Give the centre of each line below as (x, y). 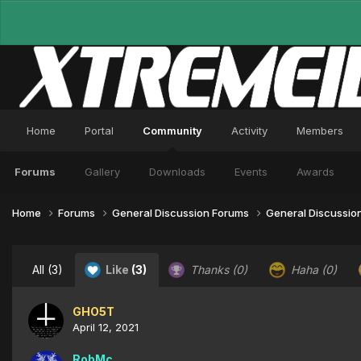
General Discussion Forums (182, 212)
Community (172, 131)
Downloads (177, 172)
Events (251, 172)
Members (320, 131)
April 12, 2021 (106, 327)
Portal (99, 131)
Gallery (102, 172)
